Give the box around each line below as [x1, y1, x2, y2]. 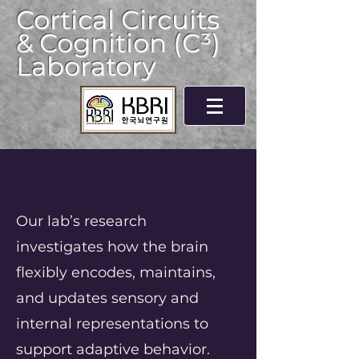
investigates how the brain [16, 238, 208, 256]
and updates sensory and [16, 289, 199, 307]
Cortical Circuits [16, 4, 220, 35]
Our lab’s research [16, 212, 147, 230]
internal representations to [16, 315, 208, 333]
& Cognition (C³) [16, 27, 220, 58]
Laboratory [16, 50, 155, 82]
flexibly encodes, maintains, [16, 264, 216, 281]
